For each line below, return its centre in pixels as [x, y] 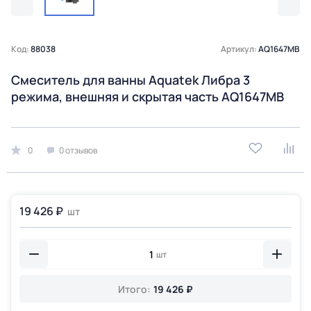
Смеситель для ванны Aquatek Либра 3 [131, 80]
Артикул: [239, 49]
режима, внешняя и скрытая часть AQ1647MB [148, 96]
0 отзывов [78, 150]
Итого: [134, 289]
